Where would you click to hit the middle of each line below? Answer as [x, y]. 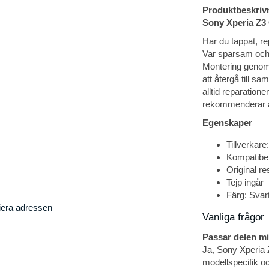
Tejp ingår [245, 183]
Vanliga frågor [233, 217]
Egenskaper [227, 123]
